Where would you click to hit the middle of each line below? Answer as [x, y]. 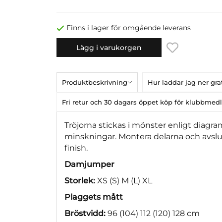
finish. [76, 148]
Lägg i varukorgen [109, 47]
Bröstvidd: [86, 213]
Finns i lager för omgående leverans [129, 28]
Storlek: [80, 180]
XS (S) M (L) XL [124, 180]
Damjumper [89, 164]
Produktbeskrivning [95, 82]
